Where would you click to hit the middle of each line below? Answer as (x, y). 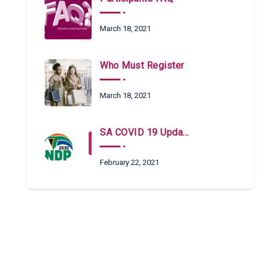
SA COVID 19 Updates (141, 132)
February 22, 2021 (129, 162)
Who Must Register (142, 65)
